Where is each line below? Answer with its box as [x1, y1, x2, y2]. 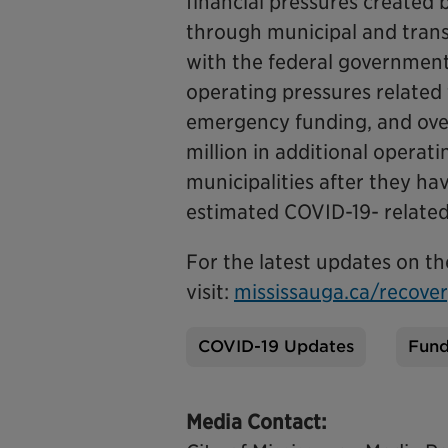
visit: [186, 280, 234, 304]
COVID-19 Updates [198, 337, 354, 356]
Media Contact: [186, 410, 327, 434]
